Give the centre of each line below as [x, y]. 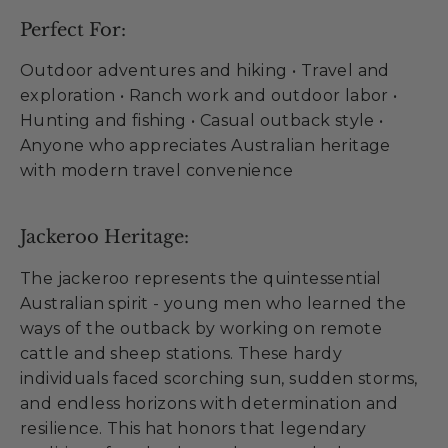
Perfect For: [73, 29]
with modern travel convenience [156, 171]
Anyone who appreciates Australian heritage [205, 146]
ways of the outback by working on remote [201, 328]
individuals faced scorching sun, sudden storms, [219, 378]
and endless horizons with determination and [209, 403]
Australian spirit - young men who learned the [213, 303]
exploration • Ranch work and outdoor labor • [209, 96]
